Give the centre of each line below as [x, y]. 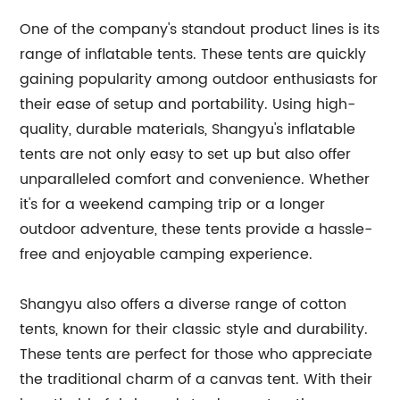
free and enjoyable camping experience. [167, 254]
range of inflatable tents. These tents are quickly [193, 54]
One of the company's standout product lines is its [200, 29]
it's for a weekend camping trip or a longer [173, 204]
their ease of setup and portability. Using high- [188, 104]
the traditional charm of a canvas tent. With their [196, 379]
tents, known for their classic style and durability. [194, 329]
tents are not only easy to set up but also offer [186, 154]
